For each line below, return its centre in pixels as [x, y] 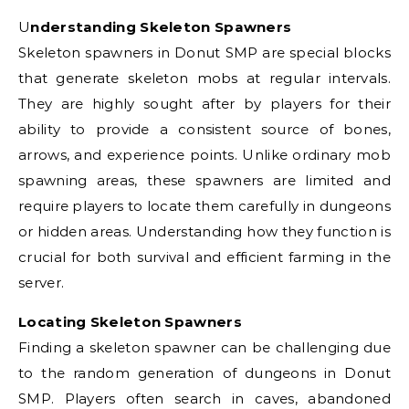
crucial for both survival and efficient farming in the [204, 257]
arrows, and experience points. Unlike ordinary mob [204, 155]
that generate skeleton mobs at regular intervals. [204, 78]
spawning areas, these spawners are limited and [204, 180]
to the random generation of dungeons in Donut [204, 373]
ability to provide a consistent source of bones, [204, 129]
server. [42, 283]
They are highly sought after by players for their [204, 104]
